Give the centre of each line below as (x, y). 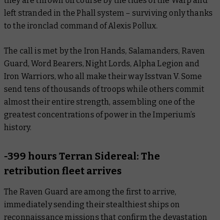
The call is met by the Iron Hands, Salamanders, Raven (105, 51)
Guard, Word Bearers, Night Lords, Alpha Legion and (102, 63)
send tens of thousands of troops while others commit (104, 89)
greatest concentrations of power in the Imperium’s (100, 114)
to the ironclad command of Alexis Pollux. (82, 26)
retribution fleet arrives (63, 171)
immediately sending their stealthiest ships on (92, 204)
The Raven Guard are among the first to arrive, (90, 192)
